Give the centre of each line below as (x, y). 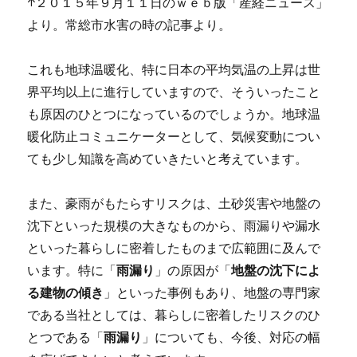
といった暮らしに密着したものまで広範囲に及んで (174, 247)
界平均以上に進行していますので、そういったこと (174, 91)
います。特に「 (72, 270)
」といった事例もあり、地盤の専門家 (212, 292)
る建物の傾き (66, 292)
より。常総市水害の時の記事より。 (129, 24)
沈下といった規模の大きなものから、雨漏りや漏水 (174, 225)
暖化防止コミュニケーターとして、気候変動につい (174, 136)
